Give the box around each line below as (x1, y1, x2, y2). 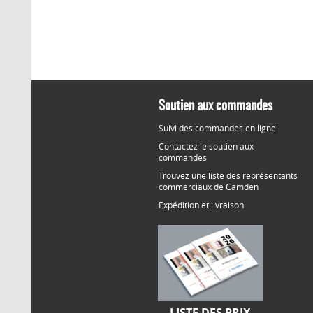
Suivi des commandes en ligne (159, 122, 276, 133)
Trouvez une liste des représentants (159, 170, 298, 181)
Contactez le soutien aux (159, 140, 254, 152)
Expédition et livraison (159, 199, 244, 210)
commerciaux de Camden (159, 181, 259, 192)
